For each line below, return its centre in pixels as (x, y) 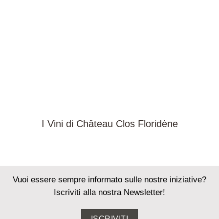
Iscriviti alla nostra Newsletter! (109, 192)
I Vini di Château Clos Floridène (109, 123)
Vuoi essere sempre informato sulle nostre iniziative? (109, 179)
